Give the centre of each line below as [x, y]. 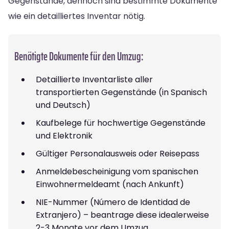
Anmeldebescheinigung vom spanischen [117, 171]
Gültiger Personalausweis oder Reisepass [118, 153]
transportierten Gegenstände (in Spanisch [121, 92]
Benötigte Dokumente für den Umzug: [79, 56]
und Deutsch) [63, 105]
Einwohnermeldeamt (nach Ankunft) [110, 184]
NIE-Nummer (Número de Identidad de [113, 202]
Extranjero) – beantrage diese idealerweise [122, 215]
